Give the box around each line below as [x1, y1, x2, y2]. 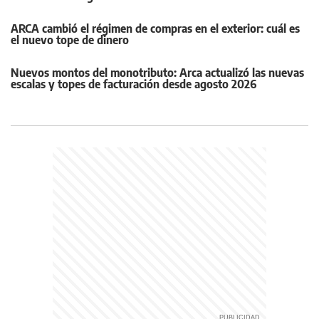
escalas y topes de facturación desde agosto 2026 [11, 77, 256, 92]
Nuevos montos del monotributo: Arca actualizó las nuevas [11, 66, 304, 80]
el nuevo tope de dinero [11, 33, 129, 48]
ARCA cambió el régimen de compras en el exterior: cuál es [11, 21, 300, 36]
